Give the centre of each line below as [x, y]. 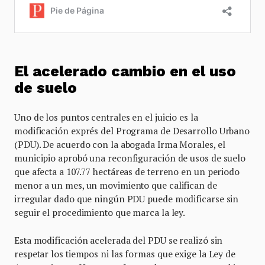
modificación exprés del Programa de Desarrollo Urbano [132, 130]
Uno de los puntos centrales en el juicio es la [106, 117]
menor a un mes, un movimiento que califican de [116, 185]
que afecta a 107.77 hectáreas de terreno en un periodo [127, 171]
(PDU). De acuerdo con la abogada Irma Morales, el [120, 144]
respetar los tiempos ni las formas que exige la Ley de [125, 253]
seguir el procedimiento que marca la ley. [100, 212]
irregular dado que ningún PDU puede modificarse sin [127, 198]
